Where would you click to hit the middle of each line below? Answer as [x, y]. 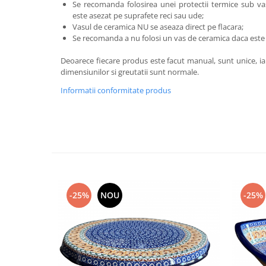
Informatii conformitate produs [116, 90]
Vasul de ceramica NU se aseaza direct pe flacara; [158, 27]
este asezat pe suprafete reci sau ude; [138, 15]
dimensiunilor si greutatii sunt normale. [130, 72]
